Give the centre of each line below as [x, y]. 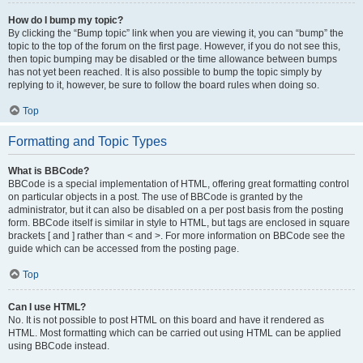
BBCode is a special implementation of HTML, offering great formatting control [179, 184]
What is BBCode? [49, 171]
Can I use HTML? [47, 307]
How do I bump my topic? [66, 20]
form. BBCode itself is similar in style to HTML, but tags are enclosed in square [179, 223]
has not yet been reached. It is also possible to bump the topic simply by [165, 72]
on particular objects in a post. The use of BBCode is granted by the [156, 197]
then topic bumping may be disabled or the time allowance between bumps [173, 59]
